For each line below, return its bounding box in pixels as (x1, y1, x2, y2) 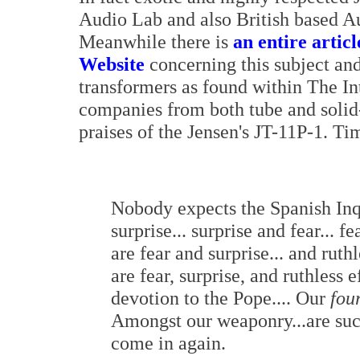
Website (79, 53, 145, 75)
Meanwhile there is (79, 31, 233, 52)
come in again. (111, 332, 226, 354)
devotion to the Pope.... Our (111, 287, 330, 309)
